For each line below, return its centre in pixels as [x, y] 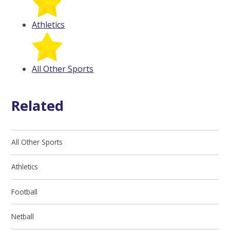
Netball [23, 216]
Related [38, 105]
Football [25, 191]
